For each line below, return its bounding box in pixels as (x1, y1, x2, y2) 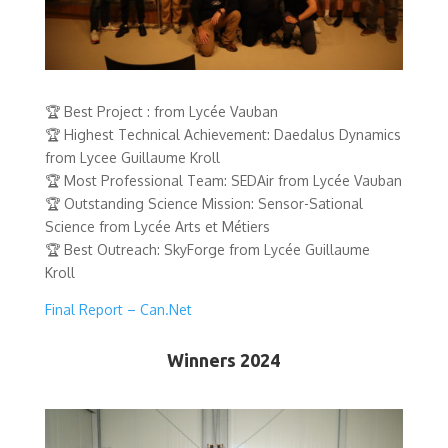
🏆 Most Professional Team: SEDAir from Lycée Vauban (44, 172, 402, 190)
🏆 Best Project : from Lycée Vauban (44, 103, 278, 121)
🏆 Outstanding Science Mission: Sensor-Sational (44, 195, 363, 213)
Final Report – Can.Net (44, 301, 192, 319)
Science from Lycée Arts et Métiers (44, 218, 270, 236)
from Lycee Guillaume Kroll (44, 149, 220, 167)
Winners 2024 (167, 350, 281, 371)
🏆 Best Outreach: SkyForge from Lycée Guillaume (44, 241, 370, 259)
